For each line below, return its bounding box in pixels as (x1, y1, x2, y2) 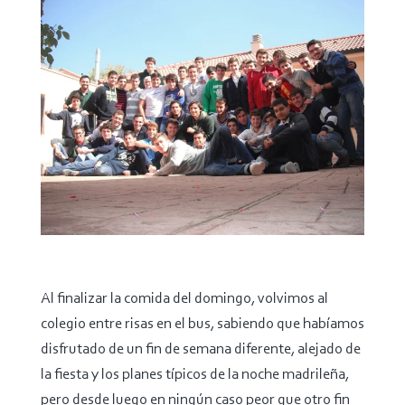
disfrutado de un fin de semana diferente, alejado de (40, 342, 361, 358)
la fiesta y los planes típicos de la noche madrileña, (40, 367, 349, 383)
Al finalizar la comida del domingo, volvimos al (40, 291, 328, 307)
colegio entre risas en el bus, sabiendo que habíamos (40, 316, 364, 333)
